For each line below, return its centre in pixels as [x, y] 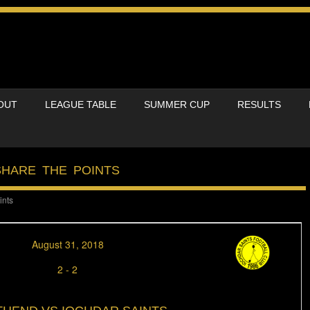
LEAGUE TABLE [81, 104]
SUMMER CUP [177, 104]
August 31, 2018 [67, 245]
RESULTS [259, 104]
